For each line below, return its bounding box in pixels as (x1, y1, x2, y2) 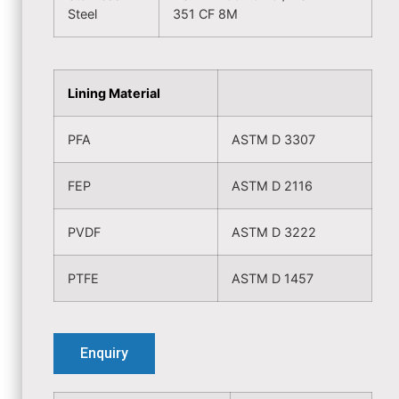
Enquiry (80, 345, 128, 362)
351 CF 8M (173, 6, 238, 21)
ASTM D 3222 (232, 224, 316, 240)
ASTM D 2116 (232, 178, 313, 193)
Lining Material (68, 85, 160, 101)
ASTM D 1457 (232, 271, 313, 286)
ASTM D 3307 (232, 132, 315, 147)
